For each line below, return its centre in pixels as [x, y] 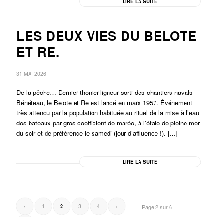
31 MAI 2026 [31, 73]
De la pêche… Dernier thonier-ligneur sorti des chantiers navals [104, 92]
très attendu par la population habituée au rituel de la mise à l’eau [108, 113]
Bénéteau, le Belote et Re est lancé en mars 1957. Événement [104, 102]
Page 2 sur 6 [157, 207]
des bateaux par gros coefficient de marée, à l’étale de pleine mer [108, 123]
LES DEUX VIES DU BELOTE [106, 36]
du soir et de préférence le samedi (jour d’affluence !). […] [97, 133]
